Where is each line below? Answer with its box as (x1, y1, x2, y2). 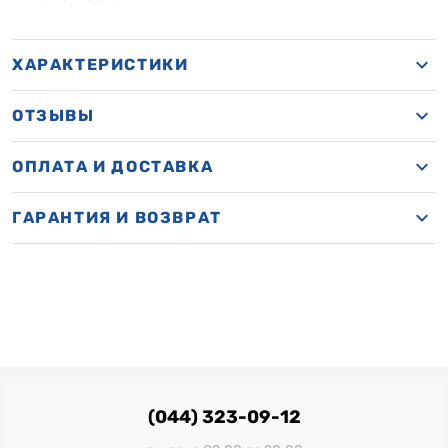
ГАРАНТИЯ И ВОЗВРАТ (12, 208, 222, 227)
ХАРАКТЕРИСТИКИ (12, 55, 189, 74)
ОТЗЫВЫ (12, 106, 95, 125)
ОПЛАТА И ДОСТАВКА (12, 157, 214, 176)
